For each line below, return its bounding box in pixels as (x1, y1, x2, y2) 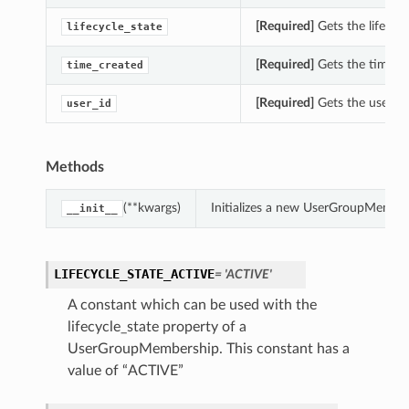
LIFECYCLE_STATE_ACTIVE (53, 267, 215, 282)
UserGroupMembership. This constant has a (67, 341, 350, 357)
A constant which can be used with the (67, 298, 317, 313)
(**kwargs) (122, 201, 181, 215)
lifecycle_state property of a (67, 320, 246, 335)
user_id (66, 98, 111, 110)
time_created (66, 59, 143, 72)
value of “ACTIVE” (67, 363, 184, 379)
